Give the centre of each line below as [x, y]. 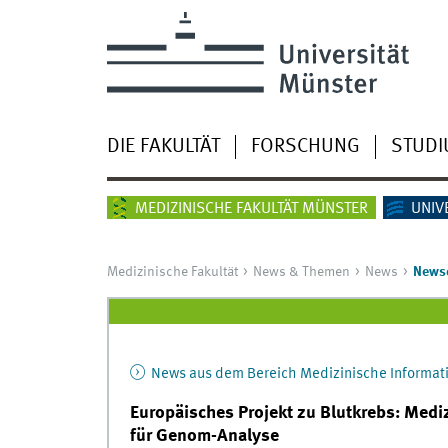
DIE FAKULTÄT [163, 146]
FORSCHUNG [305, 146]
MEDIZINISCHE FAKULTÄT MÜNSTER [251, 208]
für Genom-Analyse [204, 436]
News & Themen [301, 271]
